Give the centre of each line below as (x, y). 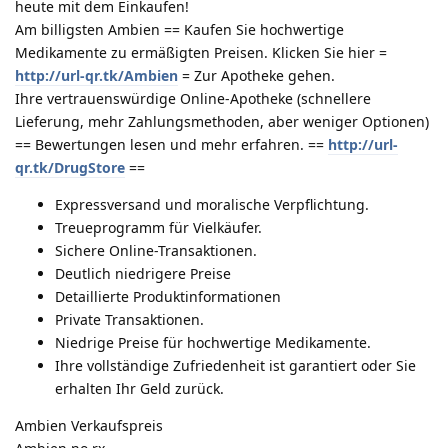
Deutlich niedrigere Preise (143, 273)
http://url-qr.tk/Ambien (96, 75)
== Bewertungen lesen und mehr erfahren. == (171, 144)
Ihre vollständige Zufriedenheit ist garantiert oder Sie (235, 365)
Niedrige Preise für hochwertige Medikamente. (213, 342)
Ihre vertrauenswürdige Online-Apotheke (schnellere (193, 98)
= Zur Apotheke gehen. (256, 75)
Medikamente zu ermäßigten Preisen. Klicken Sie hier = (201, 52)
